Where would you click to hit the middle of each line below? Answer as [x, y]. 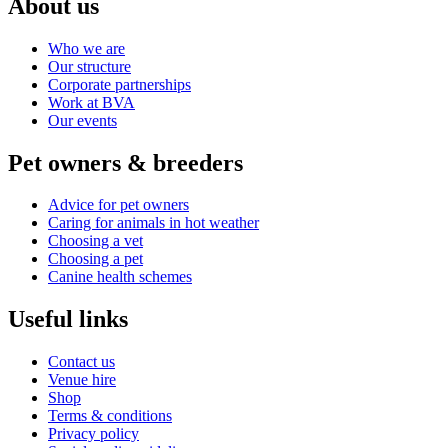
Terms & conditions [110, 416]
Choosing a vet [95, 241]
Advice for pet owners [118, 205]
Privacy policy [93, 434]
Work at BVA [91, 102]
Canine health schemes [120, 277]
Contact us [81, 362]
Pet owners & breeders [125, 162]
